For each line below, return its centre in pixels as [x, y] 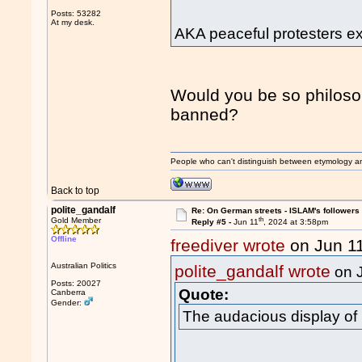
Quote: [204, 294]
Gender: [68, 303]
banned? [205, 115]
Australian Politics [84, 265]
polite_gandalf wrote [253, 271]
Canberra [69, 292]
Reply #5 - [212, 222]
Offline [64, 239]
